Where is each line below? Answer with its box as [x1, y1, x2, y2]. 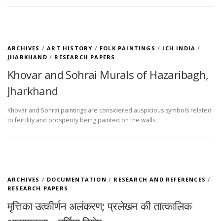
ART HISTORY [47, 44, 93, 52]
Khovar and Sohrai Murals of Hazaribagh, [7, 67, 209, 82]
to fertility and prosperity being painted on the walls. [7, 115, 157, 124]
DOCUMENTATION [47, 175, 107, 183]
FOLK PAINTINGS [100, 44, 155, 52]
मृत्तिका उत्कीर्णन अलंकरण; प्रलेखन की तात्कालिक [7, 198, 191, 213]
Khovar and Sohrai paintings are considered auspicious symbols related [7, 106, 212, 114]
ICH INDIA [162, 44, 196, 52]
